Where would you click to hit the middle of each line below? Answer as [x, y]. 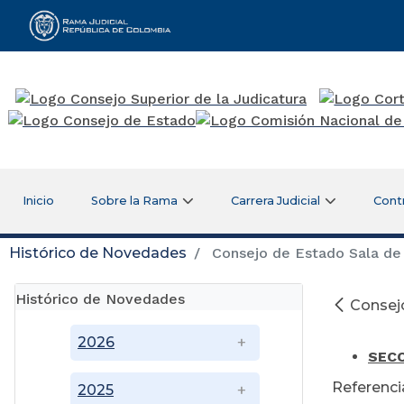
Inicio [38, 200]
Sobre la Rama [135, 200]
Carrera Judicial [276, 200]
